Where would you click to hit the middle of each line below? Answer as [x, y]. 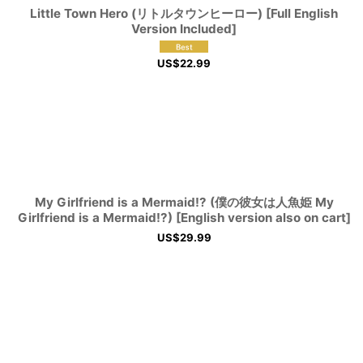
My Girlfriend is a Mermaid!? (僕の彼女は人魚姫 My [184, 202]
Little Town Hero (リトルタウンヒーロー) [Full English [184, 13]
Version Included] [184, 29]
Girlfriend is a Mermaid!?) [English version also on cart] [184, 217]
